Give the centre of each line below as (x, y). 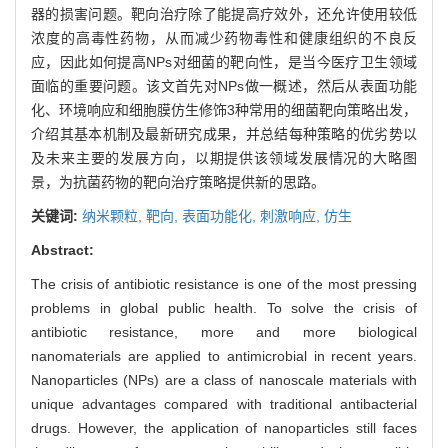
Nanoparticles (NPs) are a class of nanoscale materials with (224, 379)
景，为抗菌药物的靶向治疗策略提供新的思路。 (178, 181)
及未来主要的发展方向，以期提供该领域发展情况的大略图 (224, 157)
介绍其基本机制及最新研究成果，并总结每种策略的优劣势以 (224, 133)
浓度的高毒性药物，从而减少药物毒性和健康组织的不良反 (224, 37)
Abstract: (62, 249)
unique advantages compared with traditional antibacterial (224, 403)
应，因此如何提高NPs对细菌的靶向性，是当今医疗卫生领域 (224, 61)
